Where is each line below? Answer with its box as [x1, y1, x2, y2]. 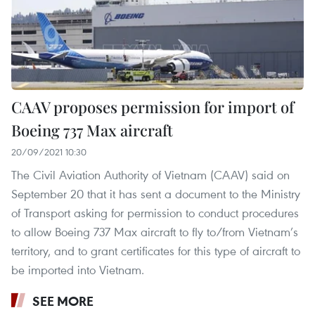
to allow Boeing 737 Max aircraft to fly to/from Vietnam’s [11, 224, 298, 240]
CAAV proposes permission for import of [11, 96, 294, 118]
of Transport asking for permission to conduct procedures [11, 205, 299, 221]
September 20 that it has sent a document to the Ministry [11, 186, 300, 202]
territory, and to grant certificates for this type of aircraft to [11, 243, 300, 259]
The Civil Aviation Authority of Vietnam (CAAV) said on [11, 167, 290, 184]
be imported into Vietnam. [11, 262, 144, 278]
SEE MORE [32, 292, 94, 310]
